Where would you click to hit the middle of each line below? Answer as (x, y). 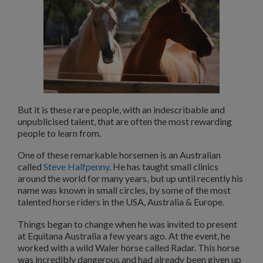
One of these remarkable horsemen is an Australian (119, 155)
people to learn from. (59, 133)
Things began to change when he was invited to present (127, 224)
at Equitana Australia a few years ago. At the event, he (124, 236)
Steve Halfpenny (76, 167)
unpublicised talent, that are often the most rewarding (125, 121)
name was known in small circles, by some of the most (124, 190)
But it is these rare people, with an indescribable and (121, 109)
